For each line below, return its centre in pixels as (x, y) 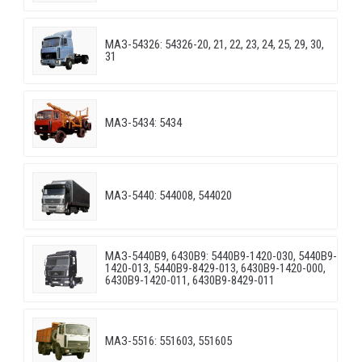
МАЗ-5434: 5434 (143, 123)
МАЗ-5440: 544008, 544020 (168, 196)
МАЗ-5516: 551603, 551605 (168, 341)
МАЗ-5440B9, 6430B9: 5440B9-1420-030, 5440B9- (221, 257)
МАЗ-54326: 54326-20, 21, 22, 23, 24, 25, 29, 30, (215, 45)
